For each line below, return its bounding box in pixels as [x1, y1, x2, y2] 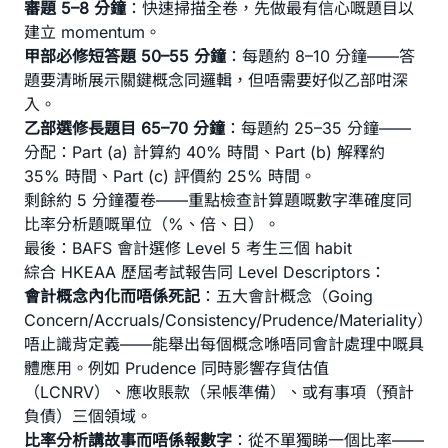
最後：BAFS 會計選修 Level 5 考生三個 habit [24, 238, 352, 258]
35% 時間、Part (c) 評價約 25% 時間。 [24, 166, 316, 186]
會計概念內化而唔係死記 [24, 286, 200, 306]
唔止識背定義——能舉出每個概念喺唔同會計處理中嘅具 [24, 334, 424, 354]
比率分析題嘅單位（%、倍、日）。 [24, 214, 280, 234]
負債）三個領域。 [24, 406, 152, 426]
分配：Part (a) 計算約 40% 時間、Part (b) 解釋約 [24, 142, 385, 162]
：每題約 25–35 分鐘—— [225, 118, 411, 138]
